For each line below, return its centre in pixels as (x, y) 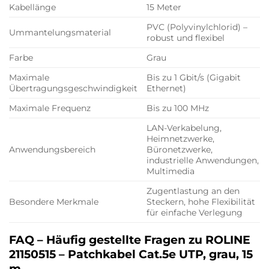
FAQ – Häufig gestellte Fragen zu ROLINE (130, 240)
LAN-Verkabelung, (184, 128)
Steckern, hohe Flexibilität (201, 202)
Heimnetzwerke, (181, 139)
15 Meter (164, 8)
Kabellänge (32, 8)
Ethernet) (167, 89)
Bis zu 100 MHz (178, 108)
